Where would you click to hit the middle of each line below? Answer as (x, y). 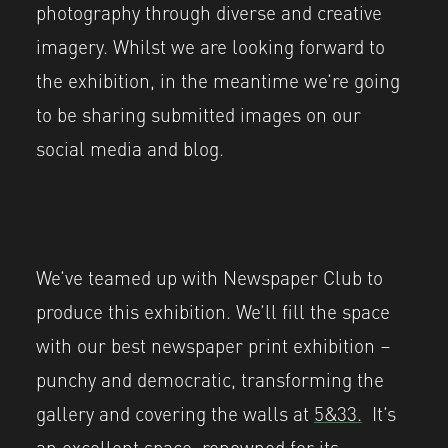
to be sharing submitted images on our (198, 112)
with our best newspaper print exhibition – (213, 344)
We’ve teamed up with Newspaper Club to (209, 276)
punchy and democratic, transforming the (210, 378)
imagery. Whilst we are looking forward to (210, 44)
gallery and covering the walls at (175, 412)
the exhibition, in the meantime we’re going (218, 78)
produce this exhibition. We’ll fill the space (213, 310)
